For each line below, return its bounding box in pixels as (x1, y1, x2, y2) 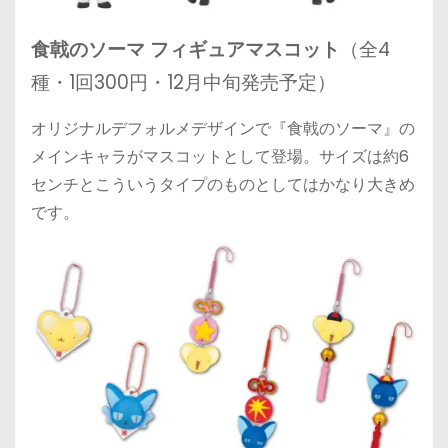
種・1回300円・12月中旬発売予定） (31, 68, 336, 96)
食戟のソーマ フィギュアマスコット (31, 35, 340, 63)
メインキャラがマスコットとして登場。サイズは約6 (31, 144, 409, 168)
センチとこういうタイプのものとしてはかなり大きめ (31, 172, 415, 196)
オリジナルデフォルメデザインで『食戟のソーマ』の (31, 116, 415, 140)
